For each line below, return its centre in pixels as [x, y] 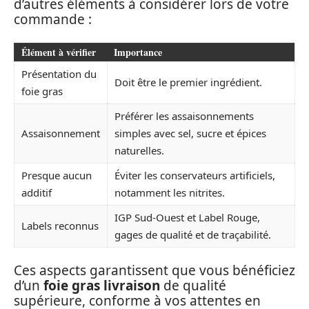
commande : [53, 19]
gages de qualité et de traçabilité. [193, 234]
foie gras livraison [102, 286]
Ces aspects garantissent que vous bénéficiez [154, 270]
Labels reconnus [60, 225]
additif [37, 192]
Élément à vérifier [59, 52]
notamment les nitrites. [170, 192]
